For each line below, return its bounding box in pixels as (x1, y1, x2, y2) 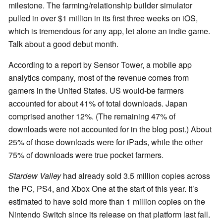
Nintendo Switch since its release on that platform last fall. (8, 209, 210, 221)
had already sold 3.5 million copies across (61, 170, 210, 182)
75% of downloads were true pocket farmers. (8, 149, 164, 161)
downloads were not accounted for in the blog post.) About (8, 123, 212, 135)
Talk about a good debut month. (8, 38, 118, 50)
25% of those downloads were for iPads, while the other (8, 136, 203, 148)
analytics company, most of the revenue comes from (8, 72, 189, 84)
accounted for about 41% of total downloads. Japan (8, 98, 187, 110)
